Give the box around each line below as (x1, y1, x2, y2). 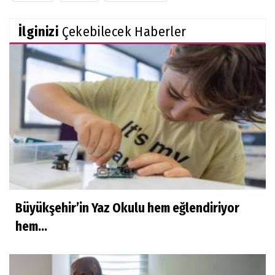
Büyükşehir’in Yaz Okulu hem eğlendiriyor (15, 199, 239, 216)
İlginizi (18, 23, 59, 40)
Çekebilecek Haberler (58, 23, 187, 40)
